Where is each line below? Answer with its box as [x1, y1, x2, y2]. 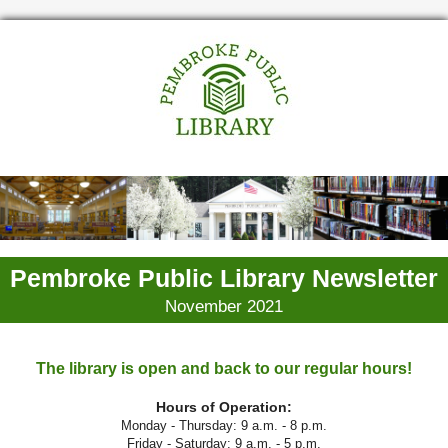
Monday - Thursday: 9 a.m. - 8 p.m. [121, 418, 327, 434]
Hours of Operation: [156, 399, 292, 416]
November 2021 [165, 297, 283, 317]
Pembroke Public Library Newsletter [10, 264, 438, 293]
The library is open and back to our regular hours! [36, 360, 412, 378]
